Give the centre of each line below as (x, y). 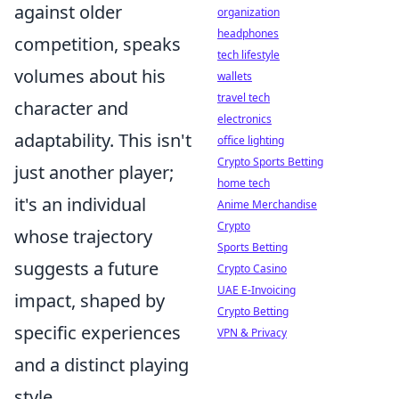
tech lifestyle (248, 55)
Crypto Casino (252, 269)
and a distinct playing (102, 365)
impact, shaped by (90, 301)
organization (248, 12)
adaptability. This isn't (103, 141)
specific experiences (98, 333)
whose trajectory (83, 237)
